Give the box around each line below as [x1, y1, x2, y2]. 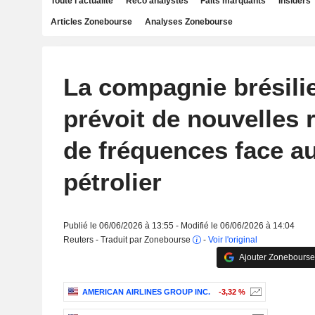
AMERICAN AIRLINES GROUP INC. [82, 288, 210, 297]
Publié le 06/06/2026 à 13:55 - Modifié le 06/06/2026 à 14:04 [63, 221, 295, 231]
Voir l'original [207, 235, 257, 245]
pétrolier [63, 168, 162, 195]
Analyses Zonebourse [144, 17, 233, 27]
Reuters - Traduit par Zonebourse [63, 235, 193, 245]
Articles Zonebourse [51, 17, 132, 27]
